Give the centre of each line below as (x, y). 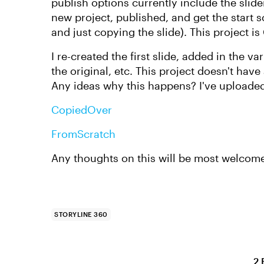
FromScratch (83, 134)
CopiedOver (82, 110)
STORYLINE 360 (81, 214)
